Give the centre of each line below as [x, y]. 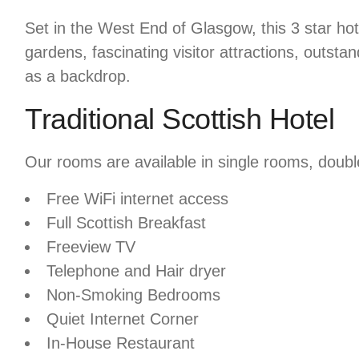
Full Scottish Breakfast [127, 223]
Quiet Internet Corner [123, 319]
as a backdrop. [78, 77]
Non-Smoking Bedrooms [134, 295]
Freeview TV [91, 247]
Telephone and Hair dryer [137, 271]
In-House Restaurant [121, 343]
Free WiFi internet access [138, 199]
